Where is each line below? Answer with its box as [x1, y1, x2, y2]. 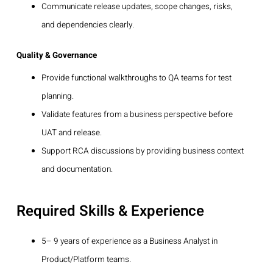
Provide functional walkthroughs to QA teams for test [41, 71, 232, 84]
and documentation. [41, 163, 113, 175]
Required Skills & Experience [16, 200, 204, 222]
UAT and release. [41, 126, 102, 139]
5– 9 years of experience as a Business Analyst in [41, 235, 218, 247]
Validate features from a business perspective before [41, 108, 233, 121]
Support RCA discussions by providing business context [41, 144, 244, 157]
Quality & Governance [16, 49, 97, 62]
